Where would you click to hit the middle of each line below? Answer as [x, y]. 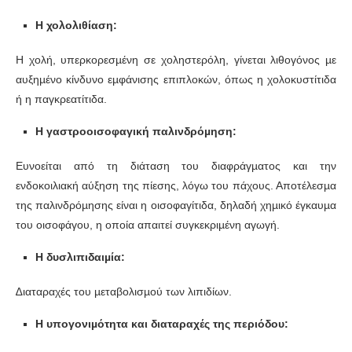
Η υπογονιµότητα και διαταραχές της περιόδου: [162, 324]
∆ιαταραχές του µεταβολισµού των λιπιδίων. [124, 292]
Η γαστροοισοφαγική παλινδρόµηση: [136, 132]
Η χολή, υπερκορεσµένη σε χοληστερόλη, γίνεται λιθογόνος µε [176, 60]
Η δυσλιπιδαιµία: [80, 257]
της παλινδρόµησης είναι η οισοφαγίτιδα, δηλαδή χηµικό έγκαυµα [176, 205]
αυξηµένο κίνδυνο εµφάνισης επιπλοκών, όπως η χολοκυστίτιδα [176, 80]
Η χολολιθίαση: [76, 26]
